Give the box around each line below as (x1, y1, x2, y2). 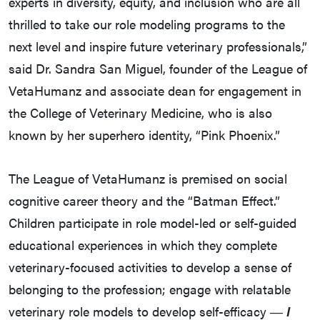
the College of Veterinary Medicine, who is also (9, 104, 272, 122)
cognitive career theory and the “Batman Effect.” (9, 191, 280, 210)
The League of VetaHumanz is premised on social (9, 169, 287, 188)
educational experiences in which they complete (9, 236, 277, 254)
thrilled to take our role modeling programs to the (9, 15, 285, 34)
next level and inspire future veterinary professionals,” (9, 37, 307, 56)
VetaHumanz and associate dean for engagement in (9, 81, 301, 100)
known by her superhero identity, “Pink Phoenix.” (9, 126, 280, 144)
